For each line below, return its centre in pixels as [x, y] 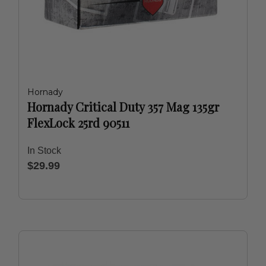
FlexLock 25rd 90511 [78, 123]
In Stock [44, 151]
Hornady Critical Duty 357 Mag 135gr [123, 107]
